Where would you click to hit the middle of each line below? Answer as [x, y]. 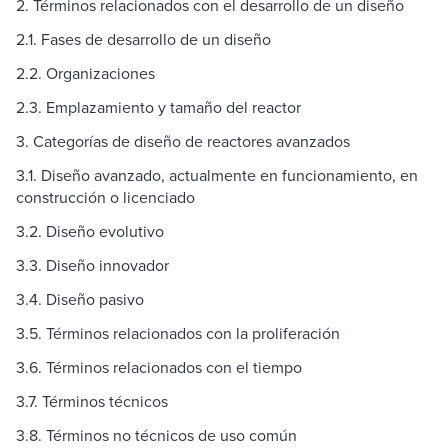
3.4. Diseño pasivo [80, 299]
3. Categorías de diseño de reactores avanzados [183, 141]
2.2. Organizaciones [85, 73]
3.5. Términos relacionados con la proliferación [178, 333]
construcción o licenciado [105, 197]
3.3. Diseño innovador [92, 265]
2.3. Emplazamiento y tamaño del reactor [158, 107]
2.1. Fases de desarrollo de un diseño [143, 39]
